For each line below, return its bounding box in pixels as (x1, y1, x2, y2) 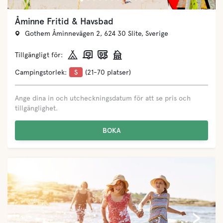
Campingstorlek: (15, 68, 67, 76)
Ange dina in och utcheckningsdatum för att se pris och (15, 94, 191, 102)
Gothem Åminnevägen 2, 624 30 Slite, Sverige (25, 29, 168, 37)
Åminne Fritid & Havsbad (15, 16, 113, 26)
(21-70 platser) (85, 68, 131, 76)
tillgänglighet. (15, 104, 58, 112)
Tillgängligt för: (15, 50, 63, 59)
